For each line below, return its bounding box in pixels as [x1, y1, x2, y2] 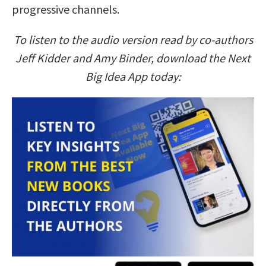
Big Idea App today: [85, 69, 181, 84]
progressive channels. [12, 2, 119, 17]
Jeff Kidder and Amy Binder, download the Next [15, 50, 251, 66]
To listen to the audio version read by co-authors [13, 32, 253, 47]
